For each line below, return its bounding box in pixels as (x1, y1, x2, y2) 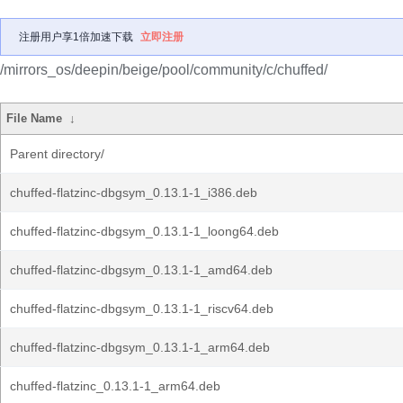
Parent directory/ (10, 147, 104, 161)
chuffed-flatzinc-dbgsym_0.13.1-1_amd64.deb (10, 263, 273, 277)
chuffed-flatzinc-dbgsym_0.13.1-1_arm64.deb (10, 340, 270, 354)
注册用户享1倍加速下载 (19, 31, 133, 43)
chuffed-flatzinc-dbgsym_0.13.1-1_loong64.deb (10, 224, 279, 238)
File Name (6, 112, 63, 125)
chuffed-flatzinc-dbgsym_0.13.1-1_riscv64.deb (10, 301, 273, 316)
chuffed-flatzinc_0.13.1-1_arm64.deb (10, 379, 220, 393)
